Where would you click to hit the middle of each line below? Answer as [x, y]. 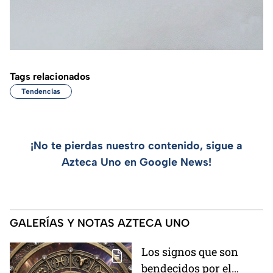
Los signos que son [190, 251]
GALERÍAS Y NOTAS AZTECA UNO [100, 223]
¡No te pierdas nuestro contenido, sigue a [136, 145]
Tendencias [41, 91]
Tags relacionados [50, 76]
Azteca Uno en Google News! [136, 162]
